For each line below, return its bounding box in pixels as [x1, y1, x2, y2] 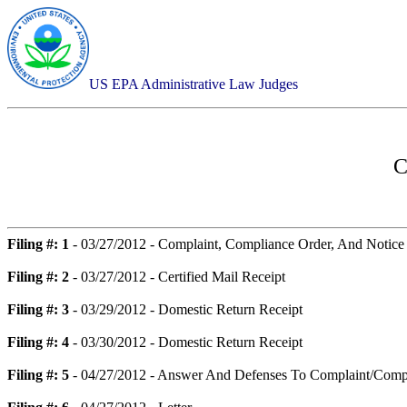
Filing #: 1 [7, 236, 69, 252]
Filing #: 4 [7, 334, 69, 350]
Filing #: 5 [7, 367, 69, 382]
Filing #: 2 [7, 269, 69, 284]
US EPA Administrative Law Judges [89, 76, 298, 92]
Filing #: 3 [7, 302, 69, 317]
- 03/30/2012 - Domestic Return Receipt [69, 334, 303, 350]
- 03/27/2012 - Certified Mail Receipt [69, 269, 285, 284]
